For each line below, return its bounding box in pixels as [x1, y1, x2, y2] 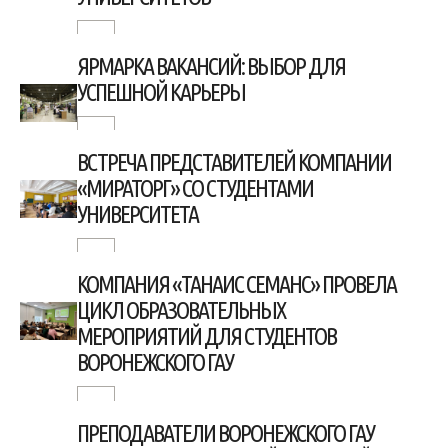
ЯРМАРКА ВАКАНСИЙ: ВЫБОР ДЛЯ [77, 53, 346, 81]
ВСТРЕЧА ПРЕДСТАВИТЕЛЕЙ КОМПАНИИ [77, 149, 392, 177]
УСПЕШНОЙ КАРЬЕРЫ [77, 79, 246, 107]
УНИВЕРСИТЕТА [77, 201, 199, 229]
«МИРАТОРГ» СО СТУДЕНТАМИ [77, 175, 314, 203]
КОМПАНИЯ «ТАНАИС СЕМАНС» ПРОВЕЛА [77, 271, 397, 299]
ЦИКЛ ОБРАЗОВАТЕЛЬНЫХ [77, 297, 286, 325]
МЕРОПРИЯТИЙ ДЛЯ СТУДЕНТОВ [77, 323, 337, 351]
